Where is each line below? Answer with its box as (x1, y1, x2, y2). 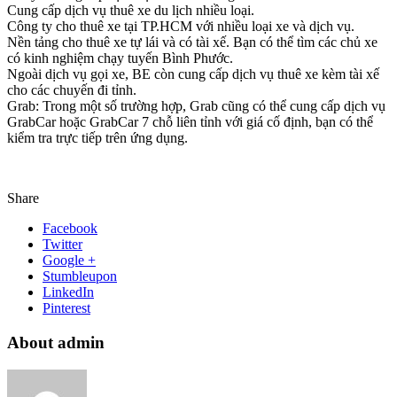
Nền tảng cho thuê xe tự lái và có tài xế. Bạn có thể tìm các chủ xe (7, 35, 378, 51)
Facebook (43, 221, 97, 237)
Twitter (43, 237, 82, 253)
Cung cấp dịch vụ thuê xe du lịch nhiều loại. (7, 3, 254, 19)
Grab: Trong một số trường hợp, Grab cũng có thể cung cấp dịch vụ (7, 98, 385, 114)
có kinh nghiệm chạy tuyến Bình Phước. (7, 51, 233, 66)
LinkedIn (43, 284, 94, 300)
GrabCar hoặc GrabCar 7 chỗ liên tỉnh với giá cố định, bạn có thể (7, 114, 373, 130)
